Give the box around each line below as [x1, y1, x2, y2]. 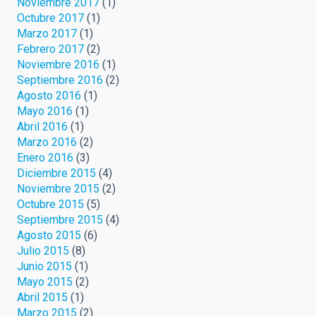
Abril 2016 [17, 119, 68, 133]
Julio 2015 [17, 243, 69, 257]
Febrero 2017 [17, 42, 84, 56]
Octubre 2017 [17, 11, 84, 25]
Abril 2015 [17, 290, 68, 304]
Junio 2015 [17, 259, 72, 273]
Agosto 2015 [17, 228, 81, 242]
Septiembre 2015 [17, 212, 103, 226]
